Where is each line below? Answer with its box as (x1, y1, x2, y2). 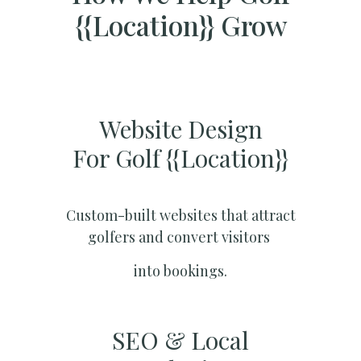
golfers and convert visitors (88, 227, 273, 247)
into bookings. (134, 260, 227, 280)
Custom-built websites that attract (65, 205, 296, 226)
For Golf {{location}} (73, 142, 288, 175)
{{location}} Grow (74, 6, 287, 44)
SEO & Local (112, 323, 249, 356)
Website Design (98, 113, 263, 146)
